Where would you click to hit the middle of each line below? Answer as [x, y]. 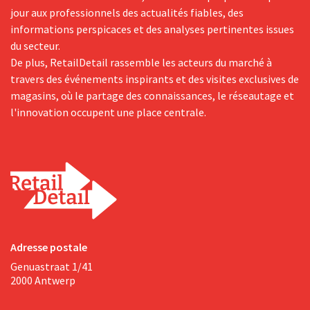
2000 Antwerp [43, 280]
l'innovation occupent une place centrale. [108, 112]
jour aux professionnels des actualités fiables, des [127, 12]
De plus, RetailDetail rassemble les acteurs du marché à [141, 62]
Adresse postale [49, 247]
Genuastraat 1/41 [52, 266]
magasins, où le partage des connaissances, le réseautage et [152, 95]
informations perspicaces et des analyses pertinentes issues [152, 29]
